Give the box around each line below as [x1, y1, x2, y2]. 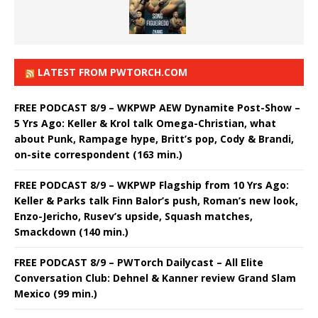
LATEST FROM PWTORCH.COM [38, 65, 187, 79]
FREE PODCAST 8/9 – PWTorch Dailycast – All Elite [14, 256, 263, 270]
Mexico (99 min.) [14, 287, 97, 301]
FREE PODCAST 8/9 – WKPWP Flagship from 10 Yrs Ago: [14, 178, 289, 192]
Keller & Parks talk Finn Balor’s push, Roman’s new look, [14, 194, 298, 208]
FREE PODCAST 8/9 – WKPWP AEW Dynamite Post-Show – [14, 101, 300, 115]
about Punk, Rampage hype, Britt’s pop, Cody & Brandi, [14, 132, 294, 146]
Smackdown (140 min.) [14, 225, 128, 239]
